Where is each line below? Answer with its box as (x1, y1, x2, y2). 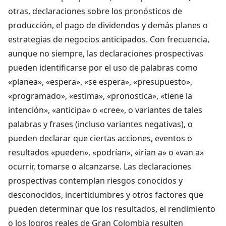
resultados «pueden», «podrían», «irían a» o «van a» (8, 146, 204, 158)
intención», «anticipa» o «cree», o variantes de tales (8, 104, 202, 116)
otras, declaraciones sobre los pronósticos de (8, 5, 182, 17)
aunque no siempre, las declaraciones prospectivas (8, 47, 203, 59)
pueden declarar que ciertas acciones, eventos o (8, 132, 192, 144)
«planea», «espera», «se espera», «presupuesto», (8, 76, 192, 87)
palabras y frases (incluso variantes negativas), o (8, 118, 193, 130)
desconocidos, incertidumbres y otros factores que (8, 189, 203, 200)
